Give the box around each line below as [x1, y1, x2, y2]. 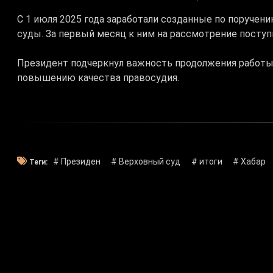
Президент [17, 57, 68, 69]
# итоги [191, 156, 222, 166]
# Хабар [233, 156, 266, 166]
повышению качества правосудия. [17, 71, 179, 83]
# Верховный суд [111, 156, 181, 166]
